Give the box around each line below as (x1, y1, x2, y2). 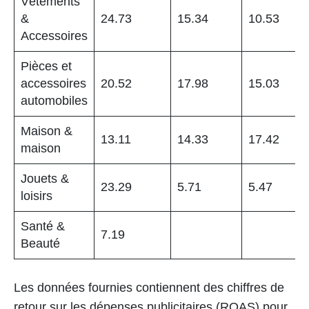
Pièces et (21, 59, 72, 73)
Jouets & (21, 172, 69, 186)
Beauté (21, 237, 60, 250)
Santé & (21, 219, 65, 233)
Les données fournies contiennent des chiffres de (14, 281, 284, 295)
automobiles (21, 94, 88, 108)
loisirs (21, 189, 52, 203)
